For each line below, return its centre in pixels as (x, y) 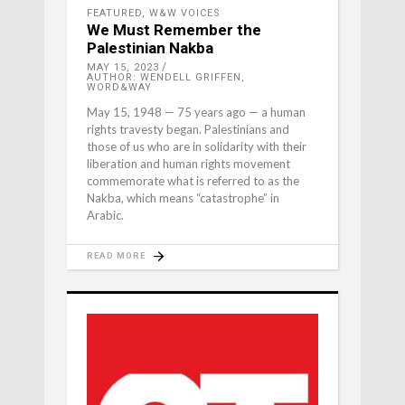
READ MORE (116, 256)
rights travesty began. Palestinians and (188, 130)
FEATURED (114, 14)
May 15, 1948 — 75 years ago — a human (196, 113)
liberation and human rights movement (188, 164)
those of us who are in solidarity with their (197, 147)
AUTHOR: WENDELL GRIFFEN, (166, 78)
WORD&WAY (119, 88)
